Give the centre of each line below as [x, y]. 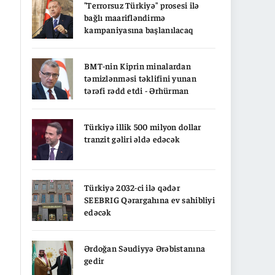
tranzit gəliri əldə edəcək [132, 138]
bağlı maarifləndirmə [125, 17]
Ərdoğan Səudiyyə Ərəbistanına [145, 248]
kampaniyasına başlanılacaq [139, 29]
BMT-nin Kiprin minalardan [137, 65]
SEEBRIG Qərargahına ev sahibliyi [149, 199]
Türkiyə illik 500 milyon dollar [143, 126]
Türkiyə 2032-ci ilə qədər [132, 187]
